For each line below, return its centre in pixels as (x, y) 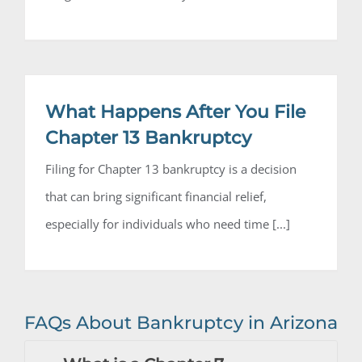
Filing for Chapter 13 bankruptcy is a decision (171, 169)
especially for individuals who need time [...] (168, 224)
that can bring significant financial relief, (156, 197)
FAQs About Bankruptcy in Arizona (181, 323)
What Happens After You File (175, 112)
